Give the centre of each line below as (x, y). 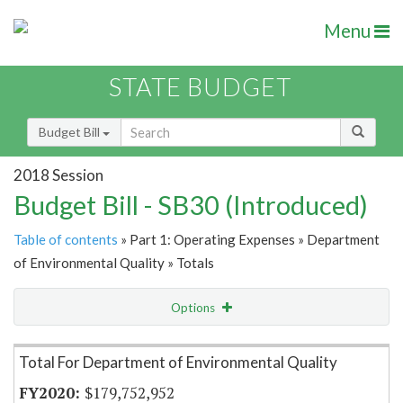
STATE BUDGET (200, 87)
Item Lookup (54, 345)
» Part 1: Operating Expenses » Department (249, 240)
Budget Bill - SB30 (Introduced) (191, 205)
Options (194, 308)
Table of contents (66, 240)
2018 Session (58, 175)
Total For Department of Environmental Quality (178, 363)
